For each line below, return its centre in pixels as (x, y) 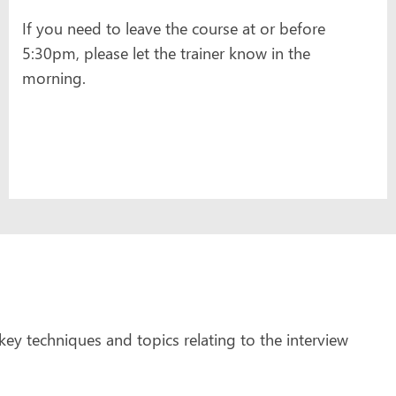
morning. (54, 77)
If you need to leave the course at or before (174, 28)
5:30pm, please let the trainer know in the (166, 53)
